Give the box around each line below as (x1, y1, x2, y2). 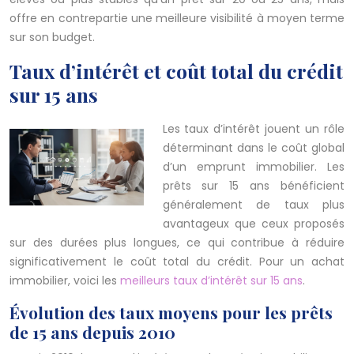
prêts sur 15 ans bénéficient (162, 178, 345, 194)
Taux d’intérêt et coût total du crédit (9, 58, 343, 85)
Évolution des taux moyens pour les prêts (9, 301, 333, 324)
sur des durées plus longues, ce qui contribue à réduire (9, 235, 345, 251)
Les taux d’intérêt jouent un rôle (162, 121, 345, 137)
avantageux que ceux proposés (162, 216, 345, 232)
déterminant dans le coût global (162, 140, 345, 156)
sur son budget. (9, 29, 95, 46)
